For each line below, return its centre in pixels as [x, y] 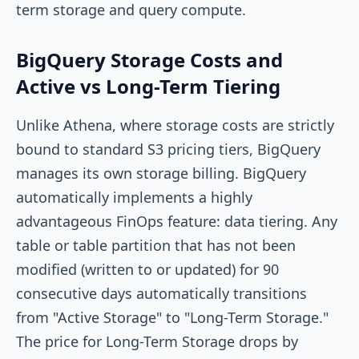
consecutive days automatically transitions [161, 293]
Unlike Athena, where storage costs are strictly [175, 125]
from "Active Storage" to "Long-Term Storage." [172, 317]
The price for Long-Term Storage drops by [157, 341]
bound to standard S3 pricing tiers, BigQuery [168, 149]
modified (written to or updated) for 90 [147, 269]
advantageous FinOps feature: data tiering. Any [177, 221]
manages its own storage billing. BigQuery [161, 173]
